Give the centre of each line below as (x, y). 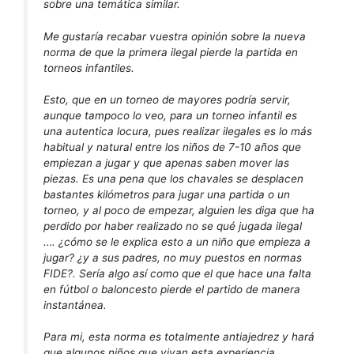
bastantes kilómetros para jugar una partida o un (167, 194)
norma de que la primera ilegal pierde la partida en (171, 52)
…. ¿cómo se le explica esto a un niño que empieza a (177, 241)
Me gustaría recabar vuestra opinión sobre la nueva (175, 36)
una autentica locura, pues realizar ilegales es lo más (178, 131)
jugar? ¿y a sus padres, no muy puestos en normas (173, 257)
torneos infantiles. (89, 68)
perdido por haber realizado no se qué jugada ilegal (173, 226)
